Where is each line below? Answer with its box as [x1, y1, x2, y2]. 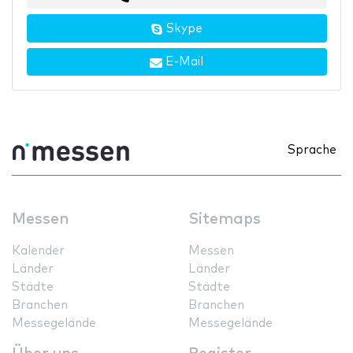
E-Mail [162, 56, 203, 69]
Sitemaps [188, 211, 261, 227]
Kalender [12, 244, 65, 257]
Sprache [288, 143, 336, 156]
